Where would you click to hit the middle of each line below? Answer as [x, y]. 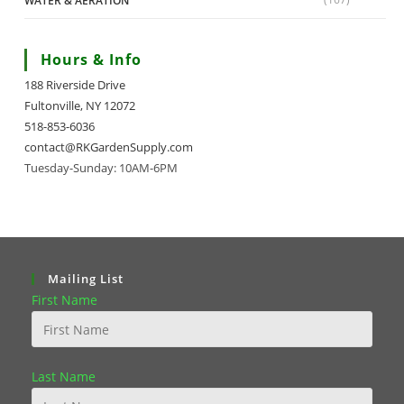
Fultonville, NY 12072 [80, 106]
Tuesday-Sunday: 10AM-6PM [101, 168]
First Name [64, 300]
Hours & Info [91, 60]
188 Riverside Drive [75, 85]
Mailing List [86, 279]
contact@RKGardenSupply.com [109, 147]
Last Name [64, 377]
